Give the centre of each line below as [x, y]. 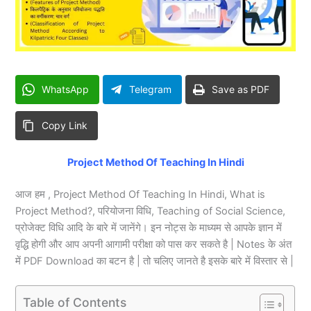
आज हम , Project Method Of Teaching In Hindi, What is [141, 194]
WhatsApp [66, 90]
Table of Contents [75, 302]
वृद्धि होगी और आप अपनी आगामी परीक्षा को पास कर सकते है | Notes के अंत [154, 244]
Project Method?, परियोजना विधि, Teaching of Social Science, [151, 211]
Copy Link [65, 126]
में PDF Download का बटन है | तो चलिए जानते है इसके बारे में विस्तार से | [155, 261]
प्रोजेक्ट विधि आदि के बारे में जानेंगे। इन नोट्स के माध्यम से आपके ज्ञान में [149, 227]
